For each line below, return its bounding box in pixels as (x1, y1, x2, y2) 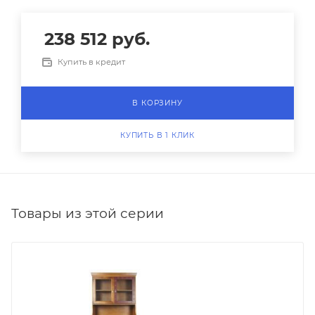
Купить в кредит (58, 57, 125, 67)
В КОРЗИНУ (132, 98, 183, 108)
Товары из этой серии (11, 205, 164, 221)
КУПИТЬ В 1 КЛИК (120, 131, 195, 140)
